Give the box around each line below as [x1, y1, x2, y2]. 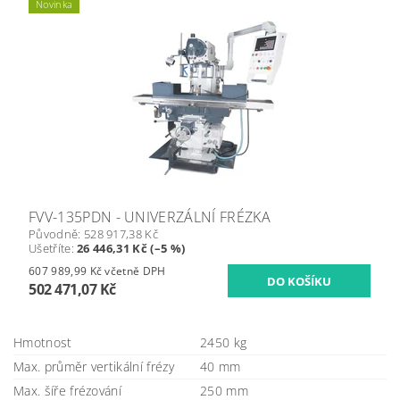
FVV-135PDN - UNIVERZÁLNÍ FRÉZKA [29, 207, 271, 228]
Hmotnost [13, 334, 72, 352]
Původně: [29, 226, 84, 243]
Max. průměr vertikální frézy [13, 358, 174, 376]
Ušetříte [29, 240, 71, 257]
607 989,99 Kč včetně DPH [104, 263, 166, 279]
